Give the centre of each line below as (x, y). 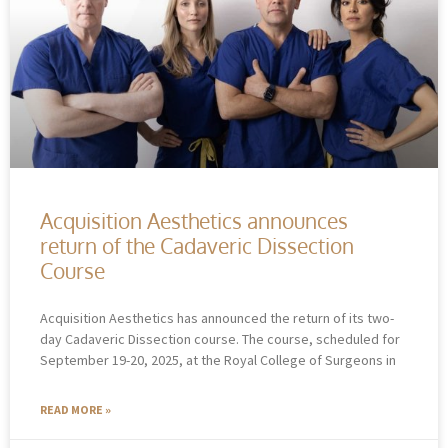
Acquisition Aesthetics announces (194, 220)
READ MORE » (75, 409)
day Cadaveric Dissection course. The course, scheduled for (220, 338)
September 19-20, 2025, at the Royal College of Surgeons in (218, 359)
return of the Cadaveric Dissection (197, 245)
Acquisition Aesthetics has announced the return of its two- (217, 317)
